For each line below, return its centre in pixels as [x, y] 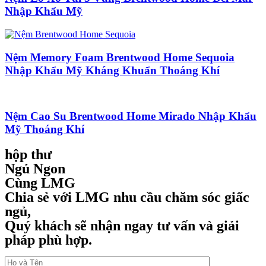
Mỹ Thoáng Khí [45, 129]
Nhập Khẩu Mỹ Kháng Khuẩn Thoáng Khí [112, 70]
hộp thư [28, 154]
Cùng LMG [40, 183]
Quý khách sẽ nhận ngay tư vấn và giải [122, 226]
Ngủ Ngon [35, 169]
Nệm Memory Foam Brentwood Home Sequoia [120, 57]
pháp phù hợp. [48, 240]
